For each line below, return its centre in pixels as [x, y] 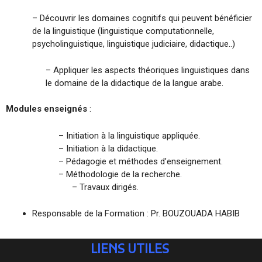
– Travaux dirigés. [105, 187]
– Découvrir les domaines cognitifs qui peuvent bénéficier [142, 18]
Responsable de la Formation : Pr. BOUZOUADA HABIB [136, 213]
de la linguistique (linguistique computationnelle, [123, 31]
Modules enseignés [46, 109]
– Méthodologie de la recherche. [120, 174]
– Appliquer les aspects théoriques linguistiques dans [147, 70]
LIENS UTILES [131, 250]
